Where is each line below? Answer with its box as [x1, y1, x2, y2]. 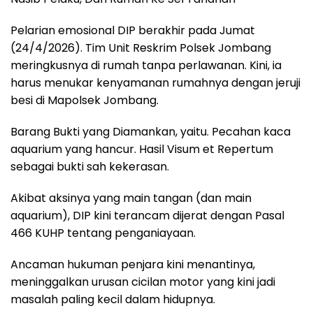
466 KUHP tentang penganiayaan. [10, 225, 196, 242]
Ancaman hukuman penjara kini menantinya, [10, 256, 255, 273]
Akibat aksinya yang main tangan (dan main [10, 190, 252, 207]
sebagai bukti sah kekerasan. [10, 159, 169, 175]
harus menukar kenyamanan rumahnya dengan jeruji [10, 75, 300, 92]
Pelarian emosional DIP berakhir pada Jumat [10, 22, 255, 39]
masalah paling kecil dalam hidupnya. [10, 291, 215, 308]
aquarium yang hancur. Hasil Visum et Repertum [10, 141, 273, 158]
